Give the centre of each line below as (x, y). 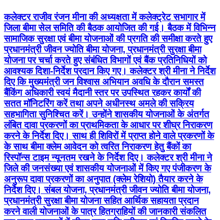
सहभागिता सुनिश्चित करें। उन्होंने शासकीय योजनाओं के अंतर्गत (107, 114)
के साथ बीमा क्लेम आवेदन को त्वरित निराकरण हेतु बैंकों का (97, 146)
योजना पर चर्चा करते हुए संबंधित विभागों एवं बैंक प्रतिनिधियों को (105, 60)
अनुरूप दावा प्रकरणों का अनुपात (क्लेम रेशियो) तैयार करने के (103, 179)
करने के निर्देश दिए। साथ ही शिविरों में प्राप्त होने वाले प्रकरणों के (109, 136)
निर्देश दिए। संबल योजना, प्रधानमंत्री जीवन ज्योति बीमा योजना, (107, 190)
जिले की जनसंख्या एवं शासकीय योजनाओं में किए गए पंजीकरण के (108, 168)
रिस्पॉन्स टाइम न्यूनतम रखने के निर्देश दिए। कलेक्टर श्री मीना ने (108, 157)
